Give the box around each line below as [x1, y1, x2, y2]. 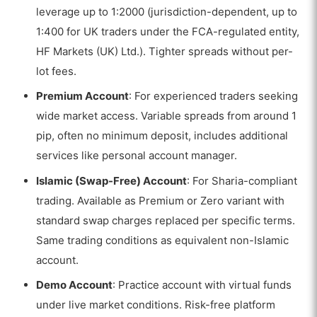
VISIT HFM [131, 263, 184, 276]
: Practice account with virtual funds [113, 278, 292, 292]
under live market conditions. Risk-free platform [36, 298, 276, 312]
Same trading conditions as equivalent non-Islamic [36, 233, 289, 247]
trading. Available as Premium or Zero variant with [36, 193, 285, 207]
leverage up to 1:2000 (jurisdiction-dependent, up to [36, 4, 298, 18]
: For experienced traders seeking [129, 89, 299, 103]
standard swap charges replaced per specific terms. [36, 213, 296, 227]
